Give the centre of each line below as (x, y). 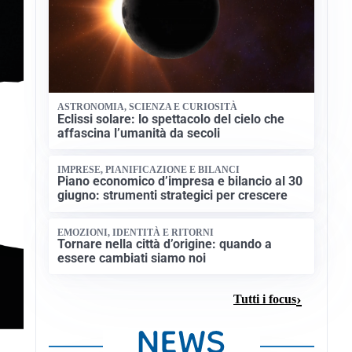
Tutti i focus (265, 299)
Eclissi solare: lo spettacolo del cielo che (171, 119)
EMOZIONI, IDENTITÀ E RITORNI (136, 232)
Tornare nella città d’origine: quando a (165, 244)
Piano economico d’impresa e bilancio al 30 (180, 181)
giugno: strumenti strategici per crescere (173, 196)
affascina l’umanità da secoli (139, 133)
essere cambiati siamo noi (132, 258)
